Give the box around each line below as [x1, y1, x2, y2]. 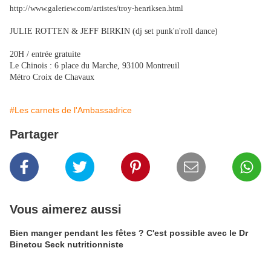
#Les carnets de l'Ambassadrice [10, 105, 132, 116]
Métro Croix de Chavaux [10, 73, 94, 82]
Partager [10, 128, 59, 142]
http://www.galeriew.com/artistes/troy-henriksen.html [10, 4, 183, 13]
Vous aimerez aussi [10, 203, 122, 217]
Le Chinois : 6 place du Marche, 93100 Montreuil [10, 61, 180, 71]
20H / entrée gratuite [10, 50, 80, 59]
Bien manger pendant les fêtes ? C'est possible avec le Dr [10, 228, 248, 238]
